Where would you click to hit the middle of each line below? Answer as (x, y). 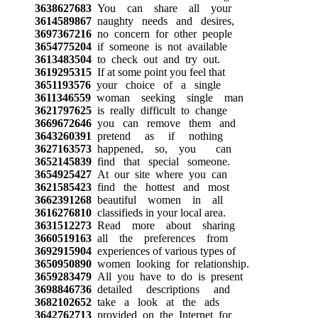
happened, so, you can (161, 148)
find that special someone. (160, 161)
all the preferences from (159, 238)
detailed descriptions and (160, 289)
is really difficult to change (159, 110)
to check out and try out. (155, 59)
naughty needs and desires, (163, 21)
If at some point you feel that (158, 72)
